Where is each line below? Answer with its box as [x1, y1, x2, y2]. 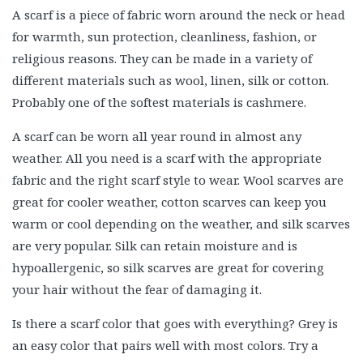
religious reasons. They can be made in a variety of [12, 50, 312, 66]
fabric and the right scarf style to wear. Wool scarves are [12, 172, 344, 188]
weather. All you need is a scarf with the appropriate [12, 150, 322, 166]
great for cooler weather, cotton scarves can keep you [12, 194, 327, 210]
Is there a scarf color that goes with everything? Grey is [12, 315, 338, 331]
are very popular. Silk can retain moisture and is [12, 237, 297, 254]
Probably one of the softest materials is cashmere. [12, 94, 306, 110]
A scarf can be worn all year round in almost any [12, 128, 301, 144]
